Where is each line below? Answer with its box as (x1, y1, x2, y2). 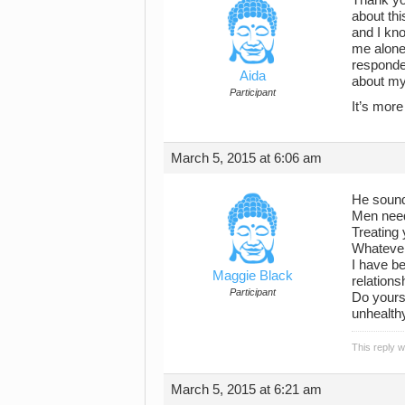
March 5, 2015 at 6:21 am (171, 381, 322, 397)
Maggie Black (212, 268, 293, 283)
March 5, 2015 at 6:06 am (171, 150, 322, 165)
